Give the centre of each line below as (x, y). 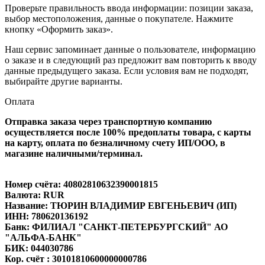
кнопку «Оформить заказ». (59, 29)
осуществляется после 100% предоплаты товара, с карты (128, 132)
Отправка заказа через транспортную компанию (108, 121)
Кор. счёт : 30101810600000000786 (76, 258)
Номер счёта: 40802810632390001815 (81, 184)
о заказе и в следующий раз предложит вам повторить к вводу (131, 60)
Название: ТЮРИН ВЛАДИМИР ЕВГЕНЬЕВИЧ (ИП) (121, 205)
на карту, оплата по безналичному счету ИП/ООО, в (115, 143)
